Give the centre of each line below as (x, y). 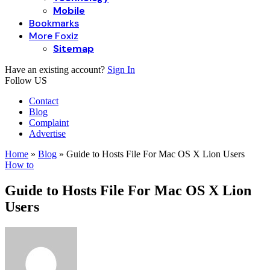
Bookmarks (54, 23)
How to (19, 165)
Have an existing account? (56, 69)
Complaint (49, 122)
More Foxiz (54, 36)
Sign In (121, 69)
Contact (44, 101)
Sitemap (74, 48)
